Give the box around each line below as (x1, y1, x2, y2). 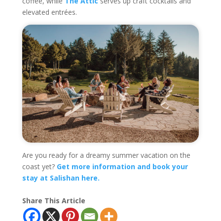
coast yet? (22, 161, 57, 171)
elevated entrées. (22, 7, 77, 17)
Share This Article (22, 195, 85, 205)
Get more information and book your (56, 161, 188, 171)
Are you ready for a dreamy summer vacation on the (22, 150, 190, 160)
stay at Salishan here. (22, 173, 100, 183)
